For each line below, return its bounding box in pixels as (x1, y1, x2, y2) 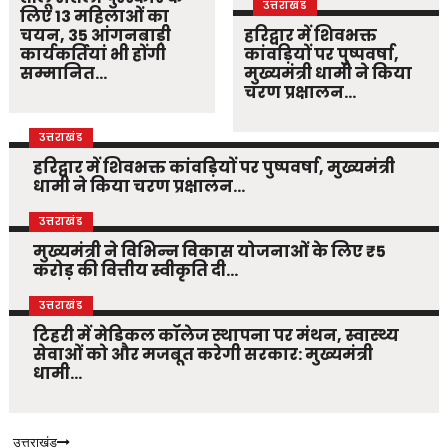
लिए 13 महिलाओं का (20, 5, 170, 29)
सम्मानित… (20, 62, 108, 86)
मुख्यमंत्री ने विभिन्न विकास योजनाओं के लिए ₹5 (32, 240, 386, 264)
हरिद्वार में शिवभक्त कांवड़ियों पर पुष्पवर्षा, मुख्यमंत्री (32, 156, 395, 180)
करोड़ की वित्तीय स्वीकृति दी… (32, 259, 238, 283)
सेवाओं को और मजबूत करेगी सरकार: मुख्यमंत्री (32, 343, 373, 367)
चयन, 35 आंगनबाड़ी (20, 24, 172, 48)
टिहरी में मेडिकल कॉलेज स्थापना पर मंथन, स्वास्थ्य (32, 324, 399, 348)
